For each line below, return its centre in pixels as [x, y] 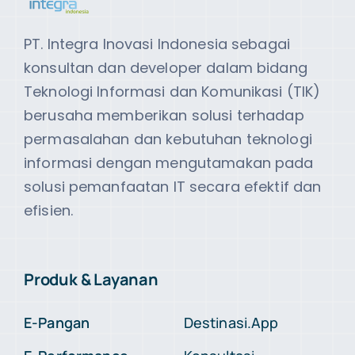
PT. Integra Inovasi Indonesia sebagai [157, 44]
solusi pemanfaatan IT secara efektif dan [172, 186]
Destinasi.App [231, 322]
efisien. [48, 210]
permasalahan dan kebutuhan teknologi [168, 139]
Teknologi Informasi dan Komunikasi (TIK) [172, 91]
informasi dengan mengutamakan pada [168, 162]
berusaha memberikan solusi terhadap [164, 115]
